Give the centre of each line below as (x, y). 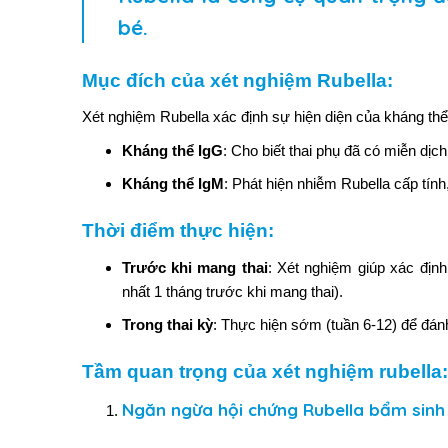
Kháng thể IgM (172, 184)
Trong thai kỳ (167, 324)
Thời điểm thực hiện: (177, 231)
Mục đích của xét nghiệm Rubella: (237, 80)
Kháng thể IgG (172, 151)
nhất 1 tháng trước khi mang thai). (232, 291)
